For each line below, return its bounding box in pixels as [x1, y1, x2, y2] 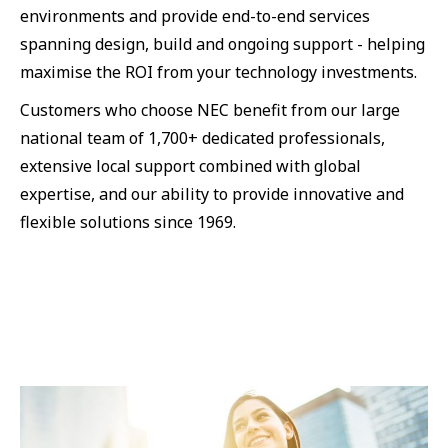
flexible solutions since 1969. [20, 210, 236, 233]
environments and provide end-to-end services [20, 4, 370, 27]
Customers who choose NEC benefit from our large [20, 98, 400, 121]
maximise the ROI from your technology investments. [20, 60, 417, 83]
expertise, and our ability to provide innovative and [20, 182, 404, 205]
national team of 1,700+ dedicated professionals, [20, 126, 385, 149]
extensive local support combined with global [20, 154, 361, 177]
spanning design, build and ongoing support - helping [20, 32, 425, 55]
